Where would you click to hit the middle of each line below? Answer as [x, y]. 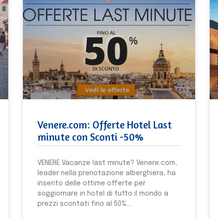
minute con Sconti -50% [91, 137]
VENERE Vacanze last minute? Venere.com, [108, 163]
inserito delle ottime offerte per [92, 183]
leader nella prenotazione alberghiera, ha [107, 173]
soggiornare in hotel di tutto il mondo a [103, 193]
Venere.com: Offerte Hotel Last [105, 125]
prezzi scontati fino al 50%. [83, 204]
